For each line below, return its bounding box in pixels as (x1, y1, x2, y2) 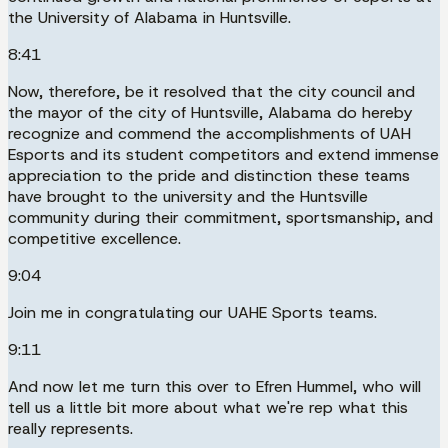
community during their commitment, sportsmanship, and (8, 206, 433, 228)
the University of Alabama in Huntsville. (8, 6, 291, 28)
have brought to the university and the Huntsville (8, 185, 368, 207)
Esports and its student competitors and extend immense (8, 143, 439, 165)
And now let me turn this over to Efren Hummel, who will (8, 375, 421, 397)
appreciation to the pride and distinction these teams (8, 164, 410, 186)
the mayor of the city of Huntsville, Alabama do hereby (8, 101, 412, 123)
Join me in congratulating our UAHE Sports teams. (8, 301, 377, 323)
